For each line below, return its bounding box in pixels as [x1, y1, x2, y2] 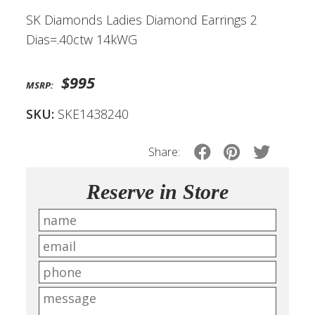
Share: [148, 143, 181, 160]
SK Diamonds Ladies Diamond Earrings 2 [25, 11, 257, 29]
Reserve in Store [86, 179, 229, 203]
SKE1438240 [53, 105, 129, 122]
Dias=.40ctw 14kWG [25, 31, 137, 49]
